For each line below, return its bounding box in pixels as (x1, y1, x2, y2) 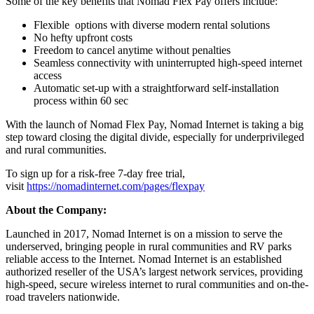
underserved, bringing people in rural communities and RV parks (6, 240, 292, 252)
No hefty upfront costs (34, 31, 132, 43)
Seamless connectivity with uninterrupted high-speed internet (34, 56, 302, 69)
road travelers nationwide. (6, 290, 120, 303)
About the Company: (6, 203, 107, 216)
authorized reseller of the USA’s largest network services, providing (6, 265, 303, 278)
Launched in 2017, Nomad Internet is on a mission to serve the (6, 227, 282, 240)
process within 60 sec (34, 94, 128, 107)
